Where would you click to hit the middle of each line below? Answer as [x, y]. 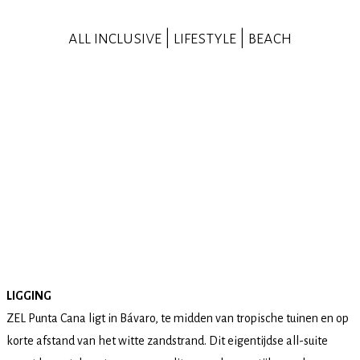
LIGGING [29, 295]
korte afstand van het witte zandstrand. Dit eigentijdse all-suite [167, 340]
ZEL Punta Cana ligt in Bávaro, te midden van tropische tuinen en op [178, 318]
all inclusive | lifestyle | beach [180, 38]
